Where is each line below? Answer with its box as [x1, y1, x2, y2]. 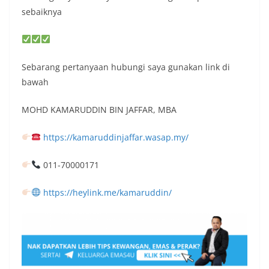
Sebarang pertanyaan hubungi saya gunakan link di [22, 61, 230, 73]
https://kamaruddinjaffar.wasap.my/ [43, 131, 189, 143]
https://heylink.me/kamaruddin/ [43, 187, 172, 198]
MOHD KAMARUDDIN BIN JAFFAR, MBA [22, 104, 177, 115]
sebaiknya [22, 6, 62, 17]
